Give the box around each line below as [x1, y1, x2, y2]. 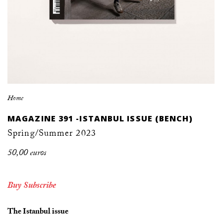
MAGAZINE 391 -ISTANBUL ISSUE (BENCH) [7, 113, 193, 124]
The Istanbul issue [7, 206, 68, 217]
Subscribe [23, 180, 56, 191]
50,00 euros [7, 147, 46, 159]
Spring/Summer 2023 [7, 127, 96, 139]
